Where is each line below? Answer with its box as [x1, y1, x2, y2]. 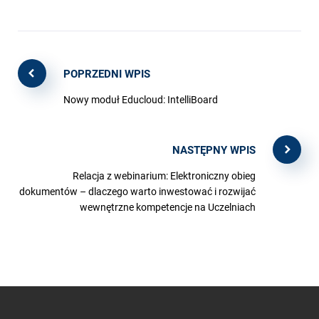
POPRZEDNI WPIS [63, 66, 150, 81]
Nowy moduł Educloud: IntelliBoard [63, 93, 218, 107]
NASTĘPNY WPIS [172, 142, 256, 157]
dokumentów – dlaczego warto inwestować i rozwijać [19, 184, 256, 199]
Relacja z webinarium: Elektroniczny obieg [73, 169, 256, 183]
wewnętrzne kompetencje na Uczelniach [80, 200, 256, 214]
